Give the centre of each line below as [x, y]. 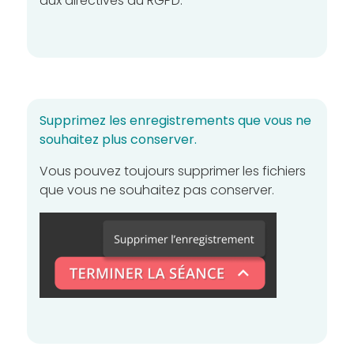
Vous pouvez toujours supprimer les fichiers [173, 171]
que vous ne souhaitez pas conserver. [157, 190]
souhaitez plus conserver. [118, 140]
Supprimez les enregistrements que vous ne [175, 121]
